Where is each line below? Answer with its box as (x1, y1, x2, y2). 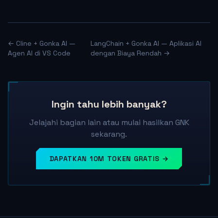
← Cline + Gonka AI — (8, 39, 75, 48)
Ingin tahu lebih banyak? (51, 98, 167, 110)
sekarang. (91, 129, 127, 139)
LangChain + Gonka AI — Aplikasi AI (90, 39, 201, 48)
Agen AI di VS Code (8, 49, 71, 57)
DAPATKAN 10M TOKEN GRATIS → (49, 154, 169, 163)
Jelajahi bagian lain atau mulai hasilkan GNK (29, 117, 189, 127)
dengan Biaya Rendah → (90, 49, 170, 57)
